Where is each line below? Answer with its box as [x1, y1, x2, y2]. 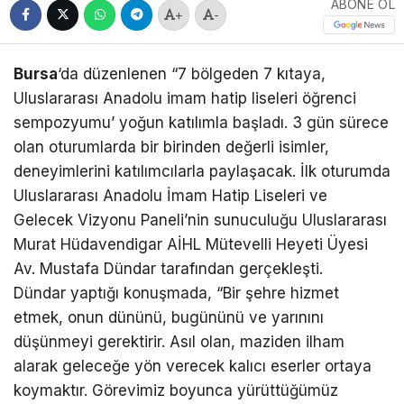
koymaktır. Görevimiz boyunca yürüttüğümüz [14, 381, 338, 400]
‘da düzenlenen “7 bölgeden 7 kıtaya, [58, 65, 326, 84]
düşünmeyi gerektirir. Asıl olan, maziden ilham [14, 333, 344, 352]
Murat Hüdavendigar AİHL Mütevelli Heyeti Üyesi [14, 235, 368, 254]
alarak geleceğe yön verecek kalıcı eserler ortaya [14, 357, 372, 376]
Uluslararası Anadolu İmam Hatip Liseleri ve [14, 187, 327, 206]
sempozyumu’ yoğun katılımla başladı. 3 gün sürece [14, 114, 389, 133]
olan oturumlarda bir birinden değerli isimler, [14, 138, 329, 157]
